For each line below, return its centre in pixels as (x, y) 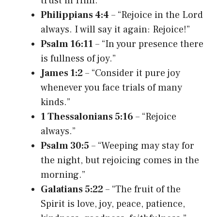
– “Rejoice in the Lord (156, 15)
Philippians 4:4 (75, 15)
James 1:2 (62, 73)
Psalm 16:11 (67, 44)
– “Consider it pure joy (132, 73)
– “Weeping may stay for (142, 146)
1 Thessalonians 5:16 (87, 116)
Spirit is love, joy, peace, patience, (113, 204)
